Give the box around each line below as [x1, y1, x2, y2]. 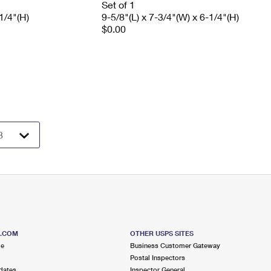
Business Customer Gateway [130, 241, 221, 249]
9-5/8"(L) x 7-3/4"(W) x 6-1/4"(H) [101, 11, 239, 22]
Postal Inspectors [130, 253, 186, 261]
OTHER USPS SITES [130, 229, 194, 237]
